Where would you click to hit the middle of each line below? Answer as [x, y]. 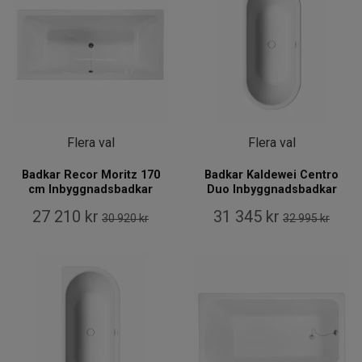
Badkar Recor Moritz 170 [90, 175]
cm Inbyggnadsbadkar [90, 190]
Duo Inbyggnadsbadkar [271, 190]
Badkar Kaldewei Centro [271, 175]
